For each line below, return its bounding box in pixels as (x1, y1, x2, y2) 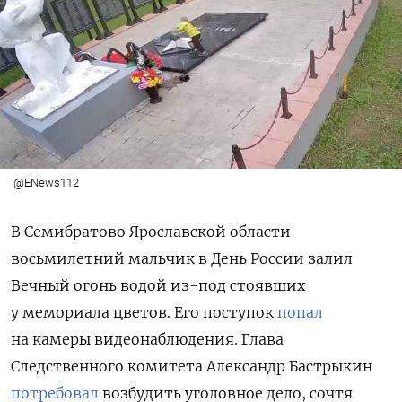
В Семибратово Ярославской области (11, 222, 291, 240)
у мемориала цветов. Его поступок (11, 302, 277, 321)
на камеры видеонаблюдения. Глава (11, 329, 284, 348)
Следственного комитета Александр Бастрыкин (11, 356, 372, 375)
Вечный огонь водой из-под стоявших (11, 275, 305, 294)
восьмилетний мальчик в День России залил (11, 249, 353, 267)
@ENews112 (13, 175, 79, 189)
